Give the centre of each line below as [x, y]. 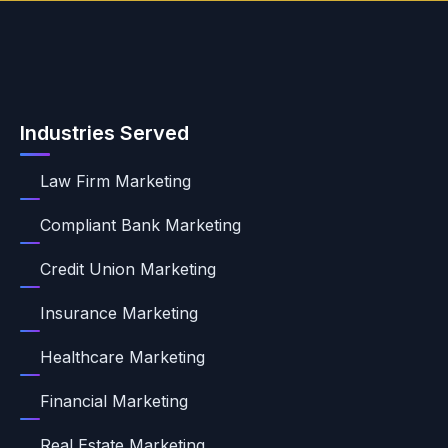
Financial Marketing [114, 401]
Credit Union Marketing [128, 269]
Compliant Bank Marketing [140, 225]
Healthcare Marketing [122, 357]
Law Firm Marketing [115, 181]
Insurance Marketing [119, 313]
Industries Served [104, 133]
